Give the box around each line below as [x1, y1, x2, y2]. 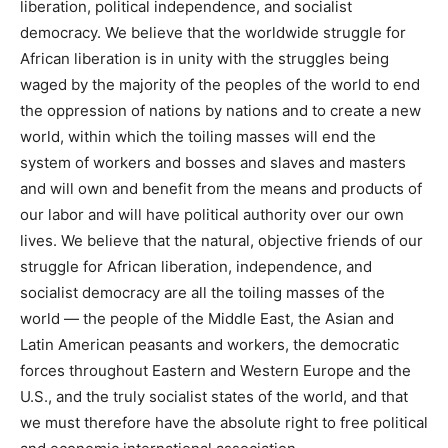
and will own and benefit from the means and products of [20, 179, 422, 199]
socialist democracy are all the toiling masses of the [20, 283, 385, 303]
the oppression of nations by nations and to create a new [20, 101, 421, 121]
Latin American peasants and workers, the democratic [20, 335, 399, 355]
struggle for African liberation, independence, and [20, 257, 372, 277]
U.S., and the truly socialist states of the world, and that [20, 387, 408, 407]
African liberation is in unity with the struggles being [20, 49, 389, 69]
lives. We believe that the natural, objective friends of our [20, 231, 423, 251]
